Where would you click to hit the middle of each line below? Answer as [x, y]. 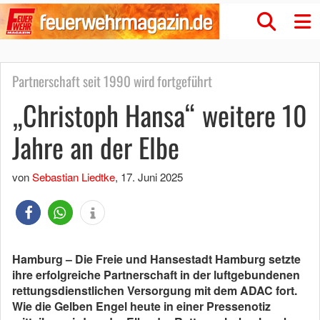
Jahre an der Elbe [96, 147]
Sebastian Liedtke [74, 177]
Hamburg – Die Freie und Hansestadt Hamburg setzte [156, 259]
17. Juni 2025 [152, 177]
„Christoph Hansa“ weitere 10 [160, 115]
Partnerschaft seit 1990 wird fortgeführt [112, 81]
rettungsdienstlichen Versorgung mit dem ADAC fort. [155, 290]
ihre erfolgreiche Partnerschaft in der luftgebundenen [156, 275]
